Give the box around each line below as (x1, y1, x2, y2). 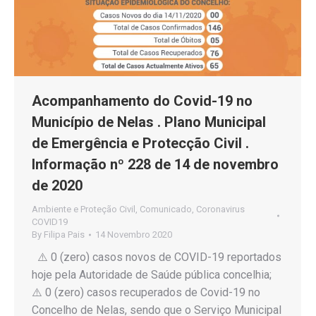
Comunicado (140, 204, 192, 215)
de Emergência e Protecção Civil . (32, 135, 249, 152)
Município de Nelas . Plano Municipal (32, 114, 266, 131)
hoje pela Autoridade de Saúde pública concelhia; (32, 268, 277, 282)
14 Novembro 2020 (95, 229, 172, 241)
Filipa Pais (44, 229, 85, 241)
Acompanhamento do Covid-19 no (32, 92, 253, 110)
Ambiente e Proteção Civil (32, 204, 135, 215)
